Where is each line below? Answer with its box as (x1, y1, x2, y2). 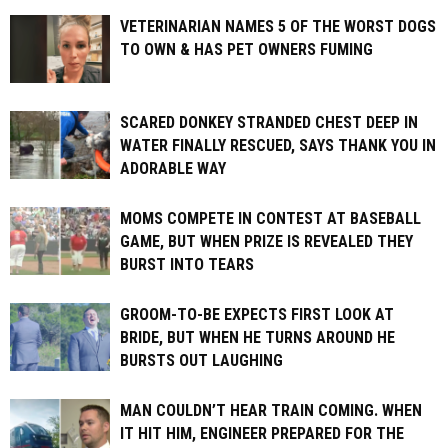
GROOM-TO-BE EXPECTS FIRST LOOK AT (120, 304, 394, 324)
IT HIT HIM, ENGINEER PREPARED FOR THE (120, 423, 404, 443)
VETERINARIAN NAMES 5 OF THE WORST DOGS (120, 16, 436, 36)
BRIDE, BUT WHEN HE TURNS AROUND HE (120, 327, 395, 347)
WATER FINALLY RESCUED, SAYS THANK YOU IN (120, 135, 436, 155)
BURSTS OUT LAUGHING (120, 350, 283, 370)
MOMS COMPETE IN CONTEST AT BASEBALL (120, 208, 421, 228)
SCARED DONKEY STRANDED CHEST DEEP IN (120, 112, 418, 132)
